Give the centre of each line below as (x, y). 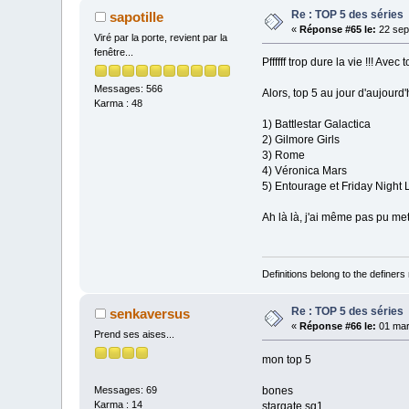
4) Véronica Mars (304, 171)
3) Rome (283, 156)
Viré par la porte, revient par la (161, 37)
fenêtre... (114, 52)
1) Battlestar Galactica (316, 125)
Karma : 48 (119, 103)
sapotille (136, 16)
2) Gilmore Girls (300, 140)
